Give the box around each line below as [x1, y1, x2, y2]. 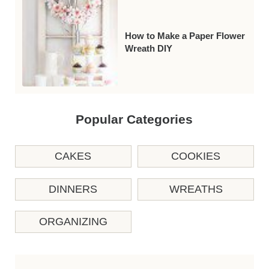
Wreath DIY [125, 44, 173, 54]
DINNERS [49, 183, 98, 195]
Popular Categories [76, 112, 193, 127]
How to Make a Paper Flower [125, 31, 246, 41]
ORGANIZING [38, 216, 107, 228]
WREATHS [169, 183, 223, 195]
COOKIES [171, 150, 220, 163]
